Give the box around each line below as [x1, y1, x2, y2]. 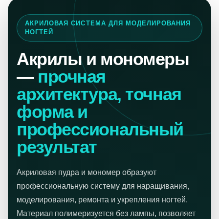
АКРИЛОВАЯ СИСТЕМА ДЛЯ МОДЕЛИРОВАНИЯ [25, 20, 191, 27]
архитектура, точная [17, 84, 181, 104]
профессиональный [17, 119, 183, 139]
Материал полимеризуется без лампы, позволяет [17, 209, 196, 218]
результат [17, 137, 97, 157]
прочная [38, 66, 106, 87]
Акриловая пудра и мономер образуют [17, 168, 156, 176]
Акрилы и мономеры [17, 49, 189, 69]
